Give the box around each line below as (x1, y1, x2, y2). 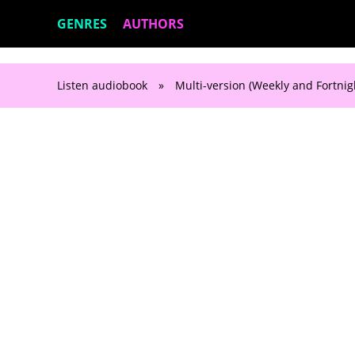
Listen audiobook (57, 78, 147, 93)
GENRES (57, 15, 107, 32)
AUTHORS (123, 15, 184, 32)
